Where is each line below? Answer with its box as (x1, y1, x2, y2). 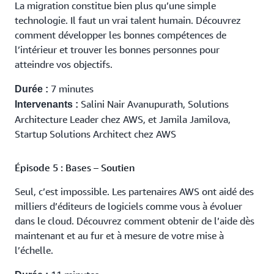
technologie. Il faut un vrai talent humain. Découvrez (15, 14, 241, 26)
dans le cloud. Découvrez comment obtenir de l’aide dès (15, 215, 254, 227)
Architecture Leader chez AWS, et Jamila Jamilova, (15, 113, 231, 125)
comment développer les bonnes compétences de (15, 29, 226, 41)
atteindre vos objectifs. (15, 58, 117, 70)
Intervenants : (15, 99, 78, 109)
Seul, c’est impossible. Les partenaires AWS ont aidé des (15, 185, 254, 198)
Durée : (15, 84, 48, 94)
